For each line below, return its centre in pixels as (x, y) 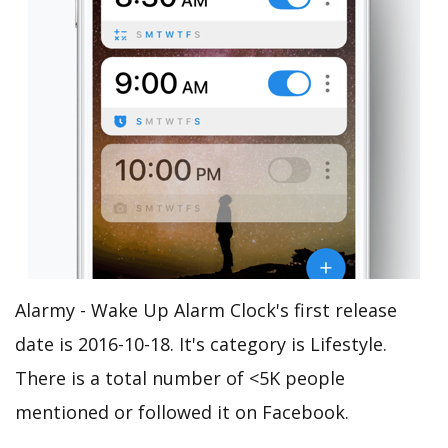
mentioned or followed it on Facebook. (182, 411)
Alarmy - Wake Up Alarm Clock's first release (206, 309)
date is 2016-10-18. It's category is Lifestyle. (201, 343)
